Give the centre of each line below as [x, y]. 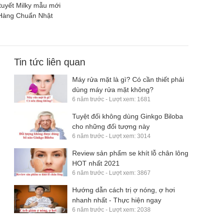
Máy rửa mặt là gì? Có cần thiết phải [128, 79]
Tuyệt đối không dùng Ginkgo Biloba [128, 116]
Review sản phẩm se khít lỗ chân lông [130, 153]
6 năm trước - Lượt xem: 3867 [111, 173]
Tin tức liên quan [50, 62]
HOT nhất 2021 [96, 163]
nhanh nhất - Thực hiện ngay [117, 200]
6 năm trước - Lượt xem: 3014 [111, 136]
